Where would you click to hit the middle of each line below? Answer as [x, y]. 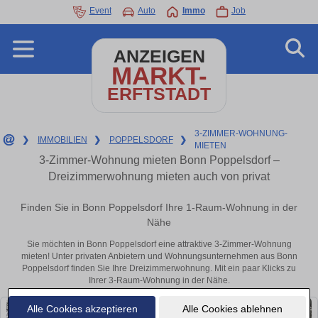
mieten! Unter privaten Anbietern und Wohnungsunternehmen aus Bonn [159, 257]
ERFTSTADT [159, 94]
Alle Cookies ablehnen [232, 308]
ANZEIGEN [159, 56]
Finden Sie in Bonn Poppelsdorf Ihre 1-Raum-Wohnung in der [159, 208]
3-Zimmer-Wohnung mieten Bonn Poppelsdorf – [159, 160]
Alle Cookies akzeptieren [82, 308]
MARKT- [159, 76]
